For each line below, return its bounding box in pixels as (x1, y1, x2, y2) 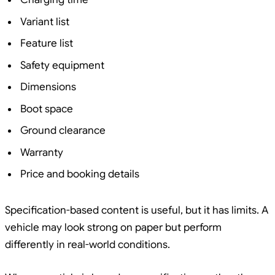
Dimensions (20, 80, 76, 94)
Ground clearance (20, 124, 106, 137)
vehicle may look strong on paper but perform (5, 220, 222, 234)
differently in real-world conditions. (5, 238, 170, 251)
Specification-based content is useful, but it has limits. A (5, 203, 268, 217)
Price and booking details (20, 168, 139, 181)
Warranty (20, 145, 63, 159)
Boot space (20, 102, 73, 115)
